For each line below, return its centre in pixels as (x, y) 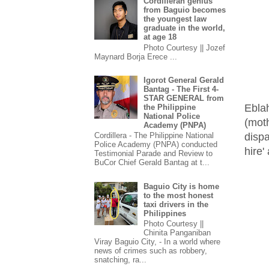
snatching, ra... (120, 260)
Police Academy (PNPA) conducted (156, 145)
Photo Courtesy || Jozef (185, 47)
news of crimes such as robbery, (151, 251)
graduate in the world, (185, 28)
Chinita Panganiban (177, 233)
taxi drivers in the (176, 204)
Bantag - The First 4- (181, 89)
